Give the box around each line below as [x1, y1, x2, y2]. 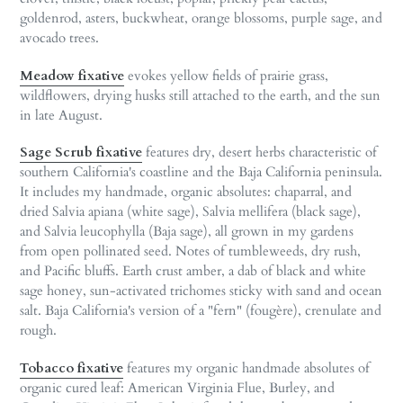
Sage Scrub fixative [20, 143, 142, 162]
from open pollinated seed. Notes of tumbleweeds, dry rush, [20, 242, 361, 261]
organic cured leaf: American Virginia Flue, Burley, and [20, 378, 335, 397]
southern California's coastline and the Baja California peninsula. [20, 163, 382, 182]
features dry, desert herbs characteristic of [142, 143, 377, 162]
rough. [20, 321, 57, 340]
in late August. [20, 105, 103, 124]
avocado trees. [20, 29, 99, 48]
